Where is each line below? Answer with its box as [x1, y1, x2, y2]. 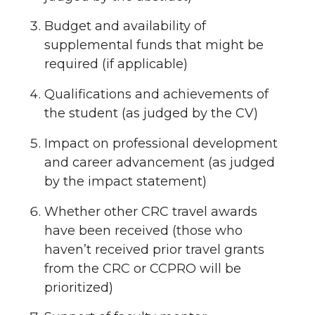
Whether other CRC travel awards [44, 203, 257, 219]
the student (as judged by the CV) [44, 105, 258, 121]
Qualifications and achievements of [44, 86, 269, 102]
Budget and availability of [44, 18, 206, 34]
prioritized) [44, 279, 113, 295]
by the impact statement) [44, 173, 207, 189]
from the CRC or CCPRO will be [44, 260, 241, 276]
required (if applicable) [44, 56, 188, 72]
